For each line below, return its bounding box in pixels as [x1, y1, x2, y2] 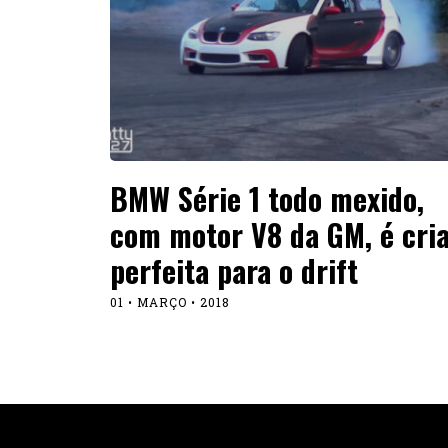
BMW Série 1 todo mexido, [109, 176, 424, 222]
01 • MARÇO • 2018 [109, 294, 230, 311]
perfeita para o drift [109, 248, 358, 294]
